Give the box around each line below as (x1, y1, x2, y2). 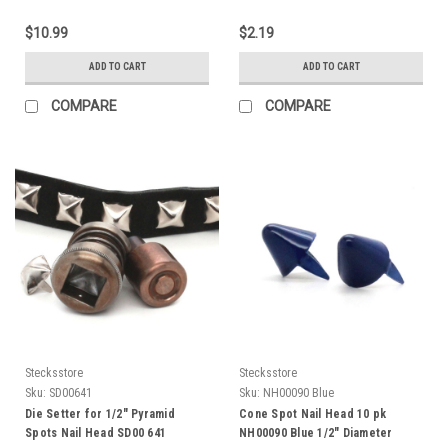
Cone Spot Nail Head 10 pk (239, 406, 387, 421)
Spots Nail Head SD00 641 (25, 425, 166, 440)
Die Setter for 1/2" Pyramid (25, 406, 175, 421)
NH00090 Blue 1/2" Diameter (239, 425, 393, 440)
